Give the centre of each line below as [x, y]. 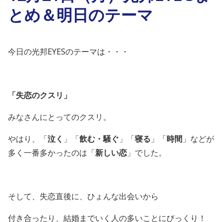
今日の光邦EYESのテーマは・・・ [68, 52]
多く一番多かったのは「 [52, 153]
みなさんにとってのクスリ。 [59, 117]
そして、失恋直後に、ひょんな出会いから [83, 196]
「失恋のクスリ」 [40, 95]
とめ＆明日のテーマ [81, 15]
